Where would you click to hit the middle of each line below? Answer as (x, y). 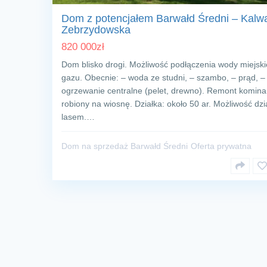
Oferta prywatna (221, 146)
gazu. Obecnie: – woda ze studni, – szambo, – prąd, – (163, 78)
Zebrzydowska (96, 30)
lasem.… (78, 117)
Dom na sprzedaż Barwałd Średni (125, 146)
